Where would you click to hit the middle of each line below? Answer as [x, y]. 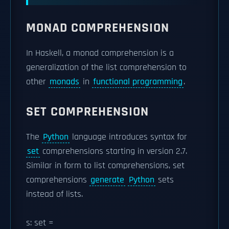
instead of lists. [54, 194]
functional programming [138, 82]
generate [107, 180]
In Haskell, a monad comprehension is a [100, 53]
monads [64, 82]
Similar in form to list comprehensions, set [105, 165]
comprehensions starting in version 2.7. [113, 151]
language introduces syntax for [128, 137]
